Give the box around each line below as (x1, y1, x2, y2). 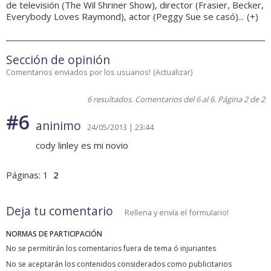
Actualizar (155, 67, 191, 78)
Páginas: (6, 169, 43, 181)
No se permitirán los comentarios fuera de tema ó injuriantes (6, 243, 216, 254)
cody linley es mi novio (36, 139, 128, 152)
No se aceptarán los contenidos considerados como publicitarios (6, 259, 232, 270)
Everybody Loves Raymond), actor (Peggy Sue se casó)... (6, 10, 244, 23)
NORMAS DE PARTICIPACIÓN (6, 229, 102, 240)
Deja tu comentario (6, 203, 113, 220)
